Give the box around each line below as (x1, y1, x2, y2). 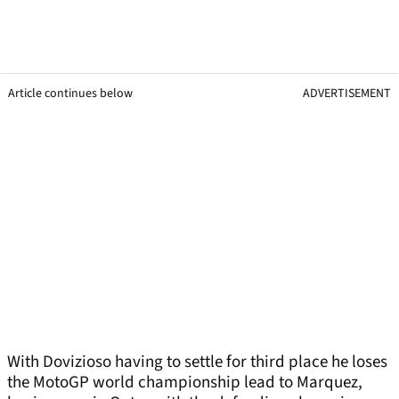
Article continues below (8, 85, 133, 103)
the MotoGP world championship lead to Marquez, (7, 370, 362, 395)
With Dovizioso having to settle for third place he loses (7, 350, 387, 375)
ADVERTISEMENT (303, 85, 391, 103)
